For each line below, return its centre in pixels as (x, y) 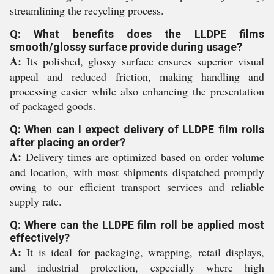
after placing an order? (68, 142)
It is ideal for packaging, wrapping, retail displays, (143, 252)
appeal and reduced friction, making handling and (137, 76)
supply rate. (36, 201)
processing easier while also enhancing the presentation (137, 91)
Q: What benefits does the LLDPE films (137, 34)
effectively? (40, 238)
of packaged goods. (53, 106)
